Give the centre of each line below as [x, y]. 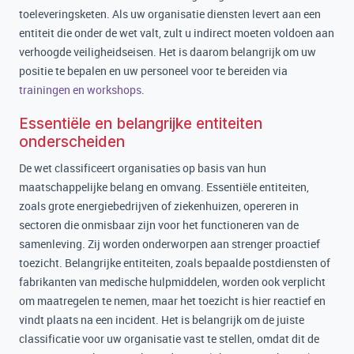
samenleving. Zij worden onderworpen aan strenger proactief [169, 244]
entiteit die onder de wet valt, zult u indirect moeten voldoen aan [177, 33]
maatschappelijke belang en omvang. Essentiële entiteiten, [164, 187]
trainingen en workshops [80, 90]
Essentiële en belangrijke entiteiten [141, 124]
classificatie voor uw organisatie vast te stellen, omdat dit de [169, 339]
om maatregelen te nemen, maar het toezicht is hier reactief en [172, 301]
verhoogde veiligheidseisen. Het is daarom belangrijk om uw [168, 52]
